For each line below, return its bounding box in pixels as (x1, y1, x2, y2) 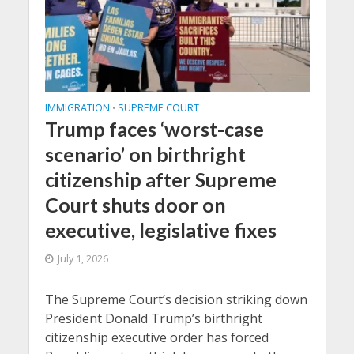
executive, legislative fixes (44, 218, 277, 243)
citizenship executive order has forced (44, 329, 269, 347)
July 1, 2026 (57, 252, 108, 266)
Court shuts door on (44, 193, 226, 217)
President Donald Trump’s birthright (44, 310, 262, 328)
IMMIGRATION (44, 101, 110, 115)
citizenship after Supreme (44, 168, 277, 192)
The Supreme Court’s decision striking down (44, 291, 307, 309)
